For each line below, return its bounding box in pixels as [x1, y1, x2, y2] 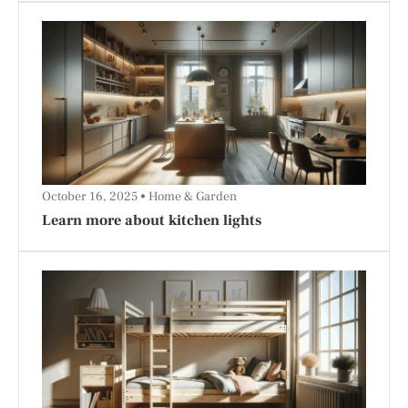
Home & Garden [148, 189, 237, 205]
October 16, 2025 [42, 189, 140, 205]
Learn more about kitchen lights [42, 210, 261, 229]
